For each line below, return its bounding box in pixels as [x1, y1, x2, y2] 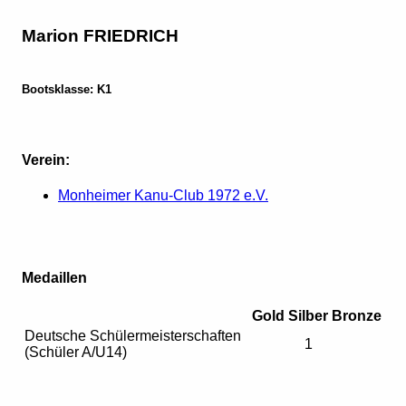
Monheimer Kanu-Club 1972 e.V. [58, 187, 268, 203]
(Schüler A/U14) [24, 344, 127, 361]
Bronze [332, 308, 382, 324]
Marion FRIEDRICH [22, 26, 179, 46]
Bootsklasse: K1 [22, 82, 111, 97]
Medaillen [22, 270, 87, 286]
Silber [288, 308, 328, 324]
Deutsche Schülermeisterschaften [24, 328, 241, 344]
